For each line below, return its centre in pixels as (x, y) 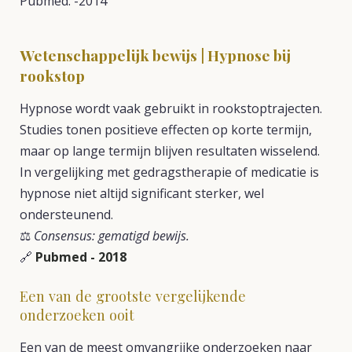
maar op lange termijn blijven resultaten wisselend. (170, 151)
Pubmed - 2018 (79, 257)
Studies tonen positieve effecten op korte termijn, (166, 130)
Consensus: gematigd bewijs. (112, 236)
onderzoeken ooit (77, 315)
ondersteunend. (66, 214)
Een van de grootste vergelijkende (133, 296)
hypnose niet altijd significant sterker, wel (142, 193)
